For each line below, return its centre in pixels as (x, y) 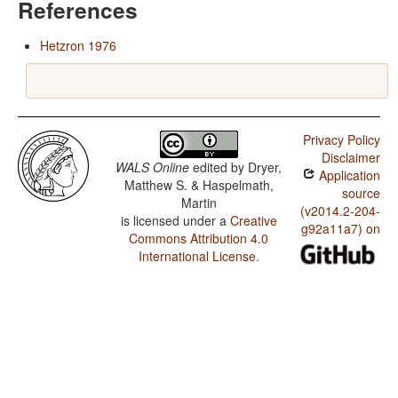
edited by (219, 167)
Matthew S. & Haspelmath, (199, 185)
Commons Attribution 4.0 (199, 239)
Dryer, (265, 167)
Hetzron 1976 (78, 46)
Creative (253, 221)
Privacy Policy (341, 140)
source (361, 193)
